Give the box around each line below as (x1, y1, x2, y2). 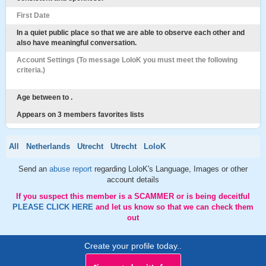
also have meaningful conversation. (17, 39, 137, 47)
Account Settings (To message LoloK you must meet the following (17, 56, 237, 64)
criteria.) (17, 66, 45, 74)
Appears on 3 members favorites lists (17, 110, 144, 119)
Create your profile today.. (84, 241, 182, 251)
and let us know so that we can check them (96, 202, 254, 211)
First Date (17, 11, 50, 20)
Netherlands (26, 142, 70, 151)
